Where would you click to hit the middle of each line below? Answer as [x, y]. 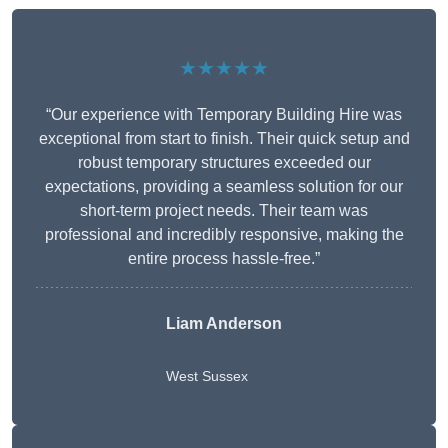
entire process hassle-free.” [224, 259]
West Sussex [207, 376]
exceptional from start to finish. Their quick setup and [224, 139]
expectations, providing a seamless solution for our [224, 187]
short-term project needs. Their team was [224, 211]
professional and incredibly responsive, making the [224, 235]
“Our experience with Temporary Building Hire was [224, 115]
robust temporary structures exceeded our [224, 163]
